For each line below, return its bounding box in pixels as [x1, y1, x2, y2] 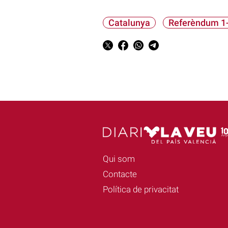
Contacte [102, 168, 137, 179]
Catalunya [108, 17, 150, 28]
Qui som [102, 153, 135, 164]
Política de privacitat [102, 184, 179, 194]
